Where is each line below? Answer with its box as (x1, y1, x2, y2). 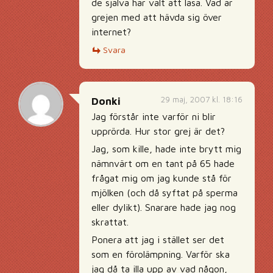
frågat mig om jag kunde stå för (91, 172, 232, 183)
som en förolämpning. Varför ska (91, 249, 230, 260)
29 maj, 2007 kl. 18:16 (161, 94, 243, 104)
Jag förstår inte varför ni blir (91, 111, 216, 122)
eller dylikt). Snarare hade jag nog (91, 202, 236, 213)
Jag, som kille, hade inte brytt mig (91, 143, 241, 154)
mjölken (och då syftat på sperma (91, 187, 238, 198)
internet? (91, 26, 131, 37)
